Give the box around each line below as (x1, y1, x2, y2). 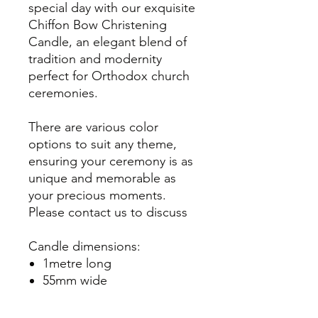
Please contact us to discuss (28, 204, 187, 220)
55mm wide (43, 273, 107, 288)
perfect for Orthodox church (28, 68, 190, 84)
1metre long (43, 256, 111, 271)
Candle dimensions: (28, 238, 141, 254)
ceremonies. (28, 85, 98, 101)
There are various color (28, 119, 158, 135)
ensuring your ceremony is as (28, 153, 193, 169)
